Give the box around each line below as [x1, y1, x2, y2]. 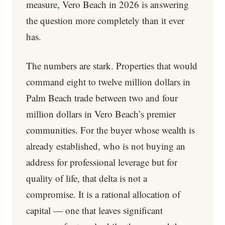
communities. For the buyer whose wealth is [26, 124, 195, 136]
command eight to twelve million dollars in [26, 75, 190, 88]
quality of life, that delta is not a [26, 172, 147, 184]
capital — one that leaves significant [26, 204, 163, 216]
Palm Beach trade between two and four [26, 91, 178, 104]
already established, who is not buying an [26, 140, 185, 152]
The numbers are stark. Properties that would [26, 59, 197, 72]
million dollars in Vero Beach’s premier [26, 107, 176, 120]
